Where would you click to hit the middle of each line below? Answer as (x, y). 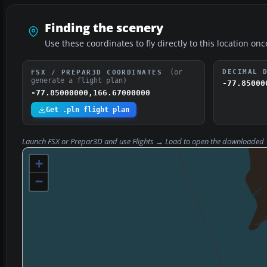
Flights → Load (157, 142)
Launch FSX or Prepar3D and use (77, 142)
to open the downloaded (224, 142)
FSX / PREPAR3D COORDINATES (99, 72)
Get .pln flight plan (88, 110)
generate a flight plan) (79, 81)
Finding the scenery (104, 28)
